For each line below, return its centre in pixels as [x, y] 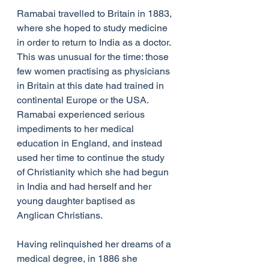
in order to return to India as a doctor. [95, 43]
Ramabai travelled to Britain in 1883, [95, 14]
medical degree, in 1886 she [78, 259]
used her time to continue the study [92, 158]
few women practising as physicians [95, 71]
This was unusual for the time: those [94, 57]
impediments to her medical [77, 129]
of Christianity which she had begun [94, 172]
